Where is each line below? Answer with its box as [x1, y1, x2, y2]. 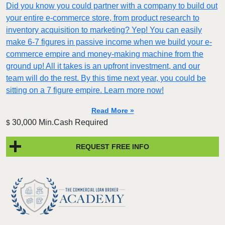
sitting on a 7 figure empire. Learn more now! [6, 86, 164, 95]
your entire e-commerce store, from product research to [6, 14, 199, 23]
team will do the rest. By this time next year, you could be [6, 74, 206, 83]
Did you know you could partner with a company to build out [6, 2, 217, 11]
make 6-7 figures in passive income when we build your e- [6, 38, 212, 47]
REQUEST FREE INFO [76, 142, 149, 151]
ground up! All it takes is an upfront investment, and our [6, 62, 200, 71]
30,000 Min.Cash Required [10, 118, 108, 127]
